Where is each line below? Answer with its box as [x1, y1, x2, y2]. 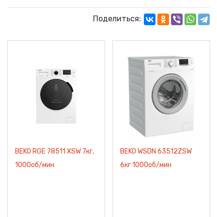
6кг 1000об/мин [120, 161, 171, 169]
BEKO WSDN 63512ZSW [120, 147, 192, 155]
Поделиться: [93, 14, 141, 23]
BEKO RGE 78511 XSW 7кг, [15, 147, 94, 155]
